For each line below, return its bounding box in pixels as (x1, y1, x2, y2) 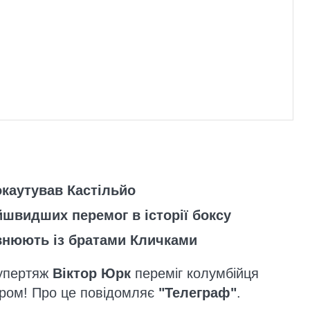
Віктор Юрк (53, 266, 131, 282)
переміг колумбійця (131, 266, 259, 282)
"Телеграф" (158, 285, 237, 301)
